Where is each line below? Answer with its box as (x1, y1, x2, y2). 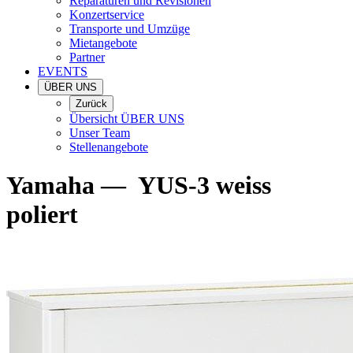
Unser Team (69, 126, 130, 139)
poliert (6, 200, 78, 229)
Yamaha (6, 171, 95, 200)
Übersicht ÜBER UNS (69, 112, 184, 125)
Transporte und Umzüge (69, 22, 190, 35)
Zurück (76, 98, 107, 110)
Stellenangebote (69, 140, 148, 154)
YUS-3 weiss (138, 171, 271, 200)
